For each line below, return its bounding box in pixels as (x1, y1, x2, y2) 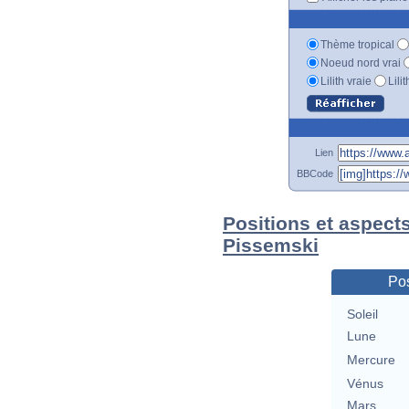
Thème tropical (320, 37, 394, 51)
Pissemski (223, 234, 319, 256)
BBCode (297, 167, 333, 179)
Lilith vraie (320, 74, 372, 88)
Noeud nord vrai (320, 56, 401, 69)
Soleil (346, 307, 378, 322)
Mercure (346, 352, 395, 368)
